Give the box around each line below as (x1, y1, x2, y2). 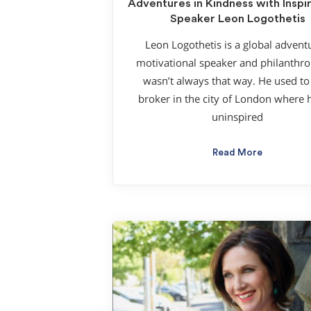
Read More (212, 148, 262, 158)
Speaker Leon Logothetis (169, 12, 305, 24)
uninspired (212, 110, 263, 124)
